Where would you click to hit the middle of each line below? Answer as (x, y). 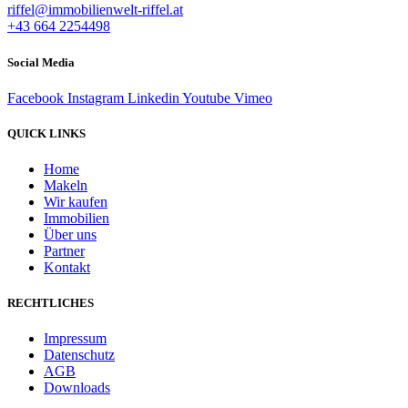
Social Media (41, 62)
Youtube (206, 97)
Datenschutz (79, 355)
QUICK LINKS (46, 133)
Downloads (77, 388)
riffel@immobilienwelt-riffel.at (95, 10)
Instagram (96, 97)
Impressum (75, 339)
